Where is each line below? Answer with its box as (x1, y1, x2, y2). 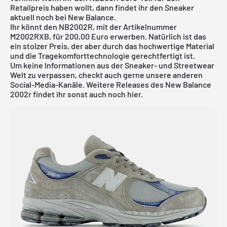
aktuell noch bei (10, 12, 68, 22)
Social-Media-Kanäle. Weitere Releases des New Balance (10, 79, 211, 89)
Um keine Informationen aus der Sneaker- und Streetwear (10, 60, 214, 70)
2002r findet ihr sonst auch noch (10, 89, 127, 99)
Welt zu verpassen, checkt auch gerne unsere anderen (10, 69, 203, 80)
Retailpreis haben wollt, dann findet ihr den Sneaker (10, 2, 194, 12)
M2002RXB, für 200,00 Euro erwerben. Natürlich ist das (10, 31, 206, 41)
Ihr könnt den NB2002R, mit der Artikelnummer (10, 21, 177, 31)
